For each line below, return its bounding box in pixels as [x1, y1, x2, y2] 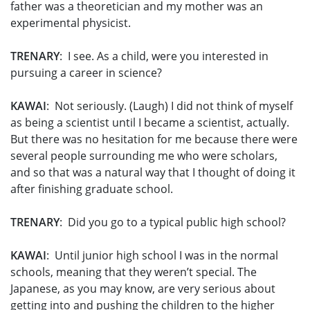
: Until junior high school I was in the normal [46, 248, 278, 264]
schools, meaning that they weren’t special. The [10, 264, 257, 280]
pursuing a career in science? [10, 65, 162, 81]
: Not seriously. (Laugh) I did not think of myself [46, 98, 293, 114]
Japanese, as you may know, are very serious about [10, 281, 275, 297]
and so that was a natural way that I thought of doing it [10, 165, 295, 181]
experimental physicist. [10, 15, 131, 31]
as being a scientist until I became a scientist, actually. [10, 115, 289, 131]
